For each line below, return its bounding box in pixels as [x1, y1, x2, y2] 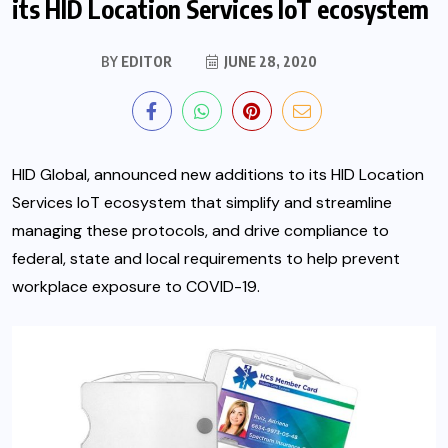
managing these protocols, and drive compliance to [12, 220, 389, 242]
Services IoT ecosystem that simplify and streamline [12, 192, 392, 214]
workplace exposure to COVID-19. [12, 276, 260, 298]
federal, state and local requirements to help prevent [12, 248, 400, 270]
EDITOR [118, 53, 172, 71]
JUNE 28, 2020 [221, 53, 317, 71]
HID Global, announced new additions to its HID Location [12, 164, 424, 186]
